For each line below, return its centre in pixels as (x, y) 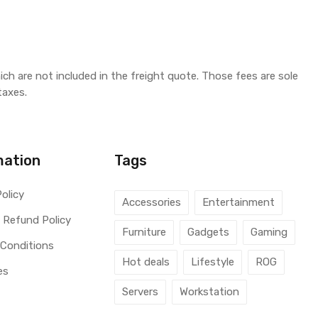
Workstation (210, 292)
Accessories (152, 202)
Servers (141, 292)
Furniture (144, 232)
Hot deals (146, 262)
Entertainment (239, 202)
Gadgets (209, 232)
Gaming (269, 232)
